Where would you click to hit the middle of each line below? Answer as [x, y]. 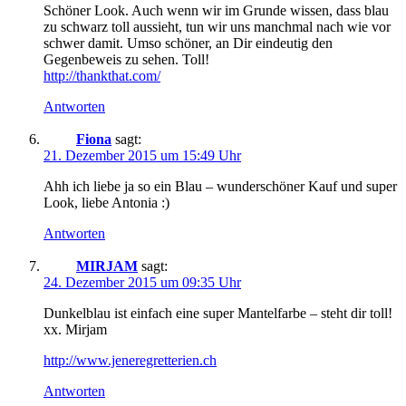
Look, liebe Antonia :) [106, 202]
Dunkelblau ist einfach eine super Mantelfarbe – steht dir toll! [218, 313]
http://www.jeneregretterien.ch [130, 360]
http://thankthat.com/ [102, 75]
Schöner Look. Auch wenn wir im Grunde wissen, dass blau [216, 10]
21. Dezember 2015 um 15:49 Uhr [142, 155]
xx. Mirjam [75, 329]
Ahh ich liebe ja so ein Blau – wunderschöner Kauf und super [220, 186]
